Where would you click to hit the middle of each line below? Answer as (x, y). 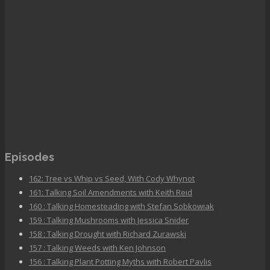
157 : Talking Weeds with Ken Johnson (97, 248)
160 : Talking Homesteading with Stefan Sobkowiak (121, 206)
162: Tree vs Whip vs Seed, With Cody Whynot (112, 179)
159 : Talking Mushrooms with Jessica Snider (109, 220)
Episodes (30, 157)
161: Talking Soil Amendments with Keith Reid (111, 193)
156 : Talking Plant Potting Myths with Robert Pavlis (120, 262)
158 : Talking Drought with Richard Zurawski (108, 234)
